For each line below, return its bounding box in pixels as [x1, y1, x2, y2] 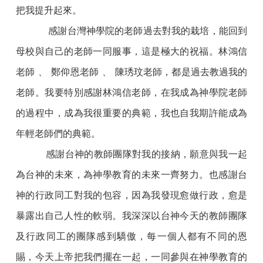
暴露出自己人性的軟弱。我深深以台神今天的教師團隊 [16, 211, 247, 221]
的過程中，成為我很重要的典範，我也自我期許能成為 [16, 108, 247, 119]
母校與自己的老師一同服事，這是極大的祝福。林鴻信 [16, 46, 247, 57]
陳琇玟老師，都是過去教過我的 [115, 67, 248, 77]
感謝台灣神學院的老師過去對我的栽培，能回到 [48, 26, 248, 36]
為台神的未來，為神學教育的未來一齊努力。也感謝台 [16, 170, 247, 180]
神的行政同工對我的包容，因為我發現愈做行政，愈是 [16, 190, 247, 201]
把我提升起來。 [16, 5, 82, 16]
